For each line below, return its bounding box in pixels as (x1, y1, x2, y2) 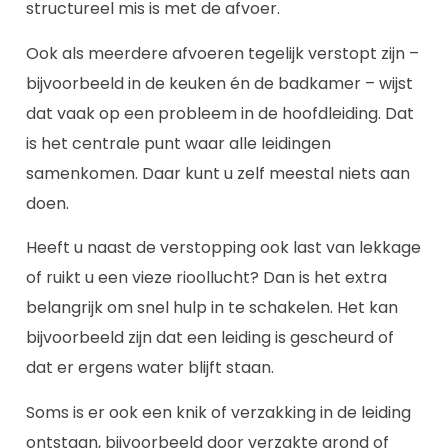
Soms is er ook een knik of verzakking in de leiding (26, 400, 411, 424)
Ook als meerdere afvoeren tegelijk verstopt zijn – (26, 41, 419, 65)
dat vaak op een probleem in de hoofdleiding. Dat (26, 101, 414, 125)
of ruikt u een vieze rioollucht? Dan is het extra (26, 266, 387, 290)
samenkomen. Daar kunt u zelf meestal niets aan (26, 161, 410, 185)
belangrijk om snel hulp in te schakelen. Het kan (26, 296, 398, 320)
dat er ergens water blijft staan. (26, 356, 274, 380)
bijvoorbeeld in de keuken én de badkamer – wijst (26, 71, 413, 95)
